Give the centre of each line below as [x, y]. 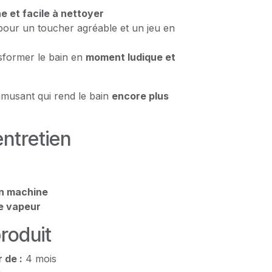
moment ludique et [131, 57]
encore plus [140, 96]
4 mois [39, 259]
